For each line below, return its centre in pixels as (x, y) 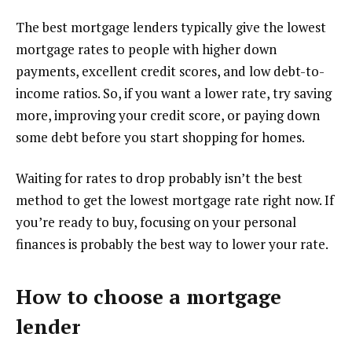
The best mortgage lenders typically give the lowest (171, 27)
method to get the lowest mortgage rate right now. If (175, 200)
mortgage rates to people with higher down (146, 49)
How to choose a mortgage (148, 296)
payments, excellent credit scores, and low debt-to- (170, 71)
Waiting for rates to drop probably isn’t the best (159, 178)
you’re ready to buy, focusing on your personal (156, 222)
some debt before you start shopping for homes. (160, 137)
